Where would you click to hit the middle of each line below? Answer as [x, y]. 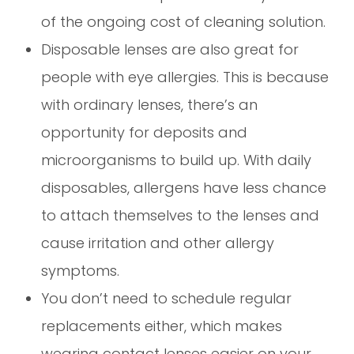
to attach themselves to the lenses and [181, 215]
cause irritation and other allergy [158, 243]
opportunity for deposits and [145, 132]
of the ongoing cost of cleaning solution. [186, 21]
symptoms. [83, 270]
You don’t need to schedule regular [167, 298]
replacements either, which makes [162, 326]
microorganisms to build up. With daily [177, 160]
